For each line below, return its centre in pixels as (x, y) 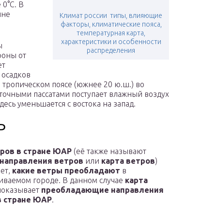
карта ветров (128, 161)
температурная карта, (111, 33)
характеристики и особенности (111, 42)
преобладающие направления (102, 190)
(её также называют (109, 151)
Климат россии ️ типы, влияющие (111, 16)
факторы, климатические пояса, (111, 24)
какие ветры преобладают (66, 171)
